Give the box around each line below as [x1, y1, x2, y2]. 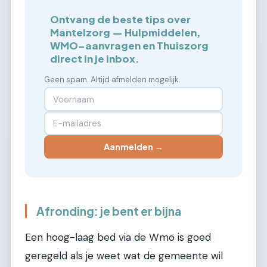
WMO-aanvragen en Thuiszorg [50, 39, 209, 52]
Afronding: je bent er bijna [36, 203, 181, 218]
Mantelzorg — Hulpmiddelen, [50, 26, 201, 39]
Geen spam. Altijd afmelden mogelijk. [44, 74, 181, 85]
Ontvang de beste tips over [50, 13, 191, 26]
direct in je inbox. [50, 52, 140, 66]
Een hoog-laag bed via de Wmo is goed [25, 231, 211, 244]
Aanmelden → [104, 141, 163, 153]
